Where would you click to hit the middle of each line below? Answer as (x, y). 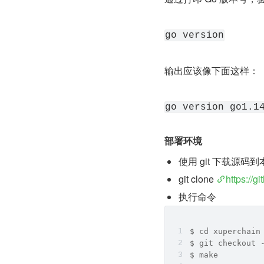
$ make (204, 255)
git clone (197, 179)
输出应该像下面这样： (212, 71)
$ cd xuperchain (225, 232)
